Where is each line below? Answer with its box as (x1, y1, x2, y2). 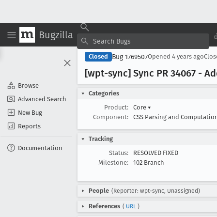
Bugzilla (39, 29, 73, 41)
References (89, 202, 120, 210)
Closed (89, 53, 108, 60)
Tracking (89, 135, 113, 142)
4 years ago (172, 53, 204, 60)
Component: (93, 113, 128, 121)
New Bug (18, 108, 42, 116)
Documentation (18, 144, 62, 152)
